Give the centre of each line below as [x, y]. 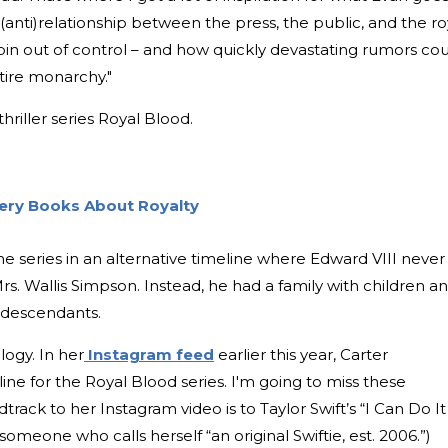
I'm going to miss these [318, 381]
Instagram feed [149, 354]
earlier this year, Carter [301, 354]
